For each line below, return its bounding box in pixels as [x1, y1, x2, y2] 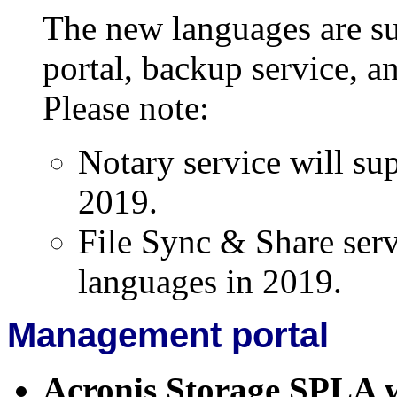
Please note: [43, 89, 209, 127]
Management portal [7, 315, 329, 354]
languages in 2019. [78, 262, 342, 300]
